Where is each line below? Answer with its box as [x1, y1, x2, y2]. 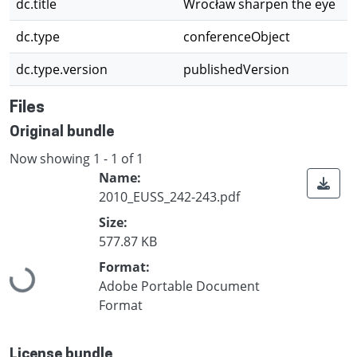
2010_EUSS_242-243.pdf [99, 187, 240, 206]
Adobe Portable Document [99, 277, 260, 295]
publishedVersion [183, 61, 289, 78]
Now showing [10, 149, 93, 167]
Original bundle [10, 125, 114, 140]
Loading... [9, 246, 68, 292]
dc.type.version [16, 61, 108, 78]
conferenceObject [183, 28, 290, 45]
